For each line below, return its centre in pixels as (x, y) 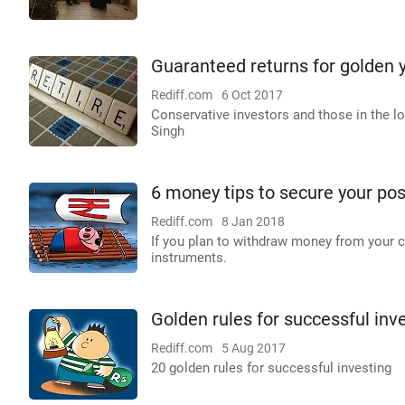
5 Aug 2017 (254, 348)
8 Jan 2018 (253, 221)
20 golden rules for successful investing (271, 368)
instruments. (189, 258)
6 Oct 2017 (252, 95)
